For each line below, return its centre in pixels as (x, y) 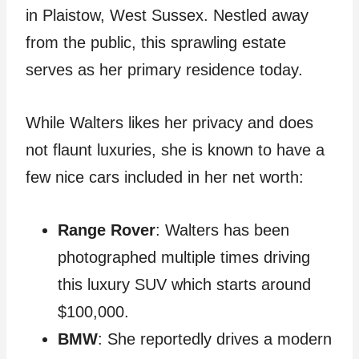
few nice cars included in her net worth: (165, 177)
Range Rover (107, 230)
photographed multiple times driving (184, 258)
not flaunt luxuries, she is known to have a (175, 150)
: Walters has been (222, 230)
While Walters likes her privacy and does (169, 123)
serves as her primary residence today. (164, 70)
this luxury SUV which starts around (184, 285)
